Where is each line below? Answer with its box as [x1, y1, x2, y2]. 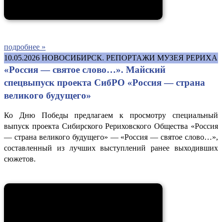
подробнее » [4, 42, 46, 51]
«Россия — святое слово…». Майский [4, 64, 166, 75]
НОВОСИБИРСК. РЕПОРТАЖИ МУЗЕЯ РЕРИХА [42, 53, 218, 62]
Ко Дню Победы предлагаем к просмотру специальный [4, 111, 218, 119]
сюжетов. [4, 154, 36, 163]
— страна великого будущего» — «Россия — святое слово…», [4, 132, 218, 141]
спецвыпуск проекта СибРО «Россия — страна [4, 77, 205, 88]
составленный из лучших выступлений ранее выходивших [4, 143, 218, 152]
